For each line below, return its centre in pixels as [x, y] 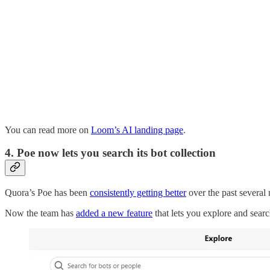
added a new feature [114, 213]
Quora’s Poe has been [47, 193]
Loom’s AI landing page [137, 130]
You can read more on [48, 130]
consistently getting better [138, 193]
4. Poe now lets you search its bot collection [110, 153]
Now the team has [40, 213]
